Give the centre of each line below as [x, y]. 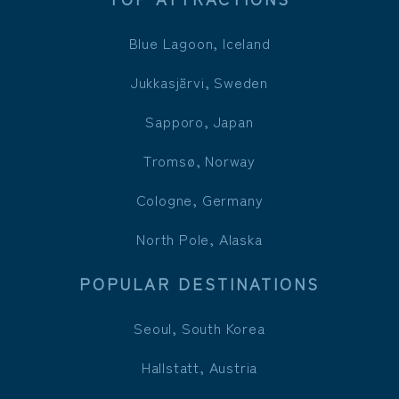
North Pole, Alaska [199, 238]
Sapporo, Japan [199, 121]
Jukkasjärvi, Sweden [199, 81]
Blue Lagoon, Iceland [199, 42]
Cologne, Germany [199, 199]
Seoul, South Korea [199, 327]
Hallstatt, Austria [199, 366]
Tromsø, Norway [199, 160]
